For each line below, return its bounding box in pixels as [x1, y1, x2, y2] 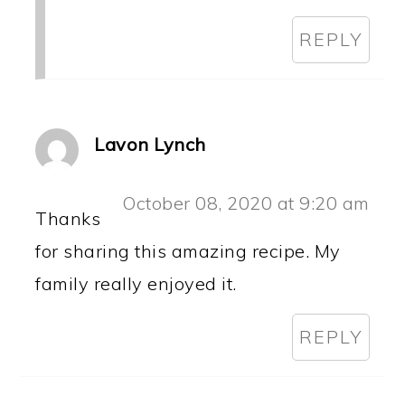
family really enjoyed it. [35, 271, 237, 295]
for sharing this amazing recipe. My [35, 239, 341, 262]
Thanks [35, 206, 101, 230]
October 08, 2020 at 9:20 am [122, 191, 370, 214]
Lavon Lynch [94, 132, 206, 155]
